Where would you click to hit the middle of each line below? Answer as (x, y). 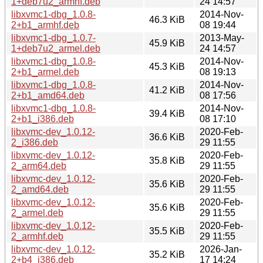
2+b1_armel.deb (45, 72)
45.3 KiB (167, 66)
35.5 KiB (167, 231)
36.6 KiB (167, 137)
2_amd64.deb (40, 189)
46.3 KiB (167, 19)
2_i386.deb (35, 142)
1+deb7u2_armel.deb (56, 48)
